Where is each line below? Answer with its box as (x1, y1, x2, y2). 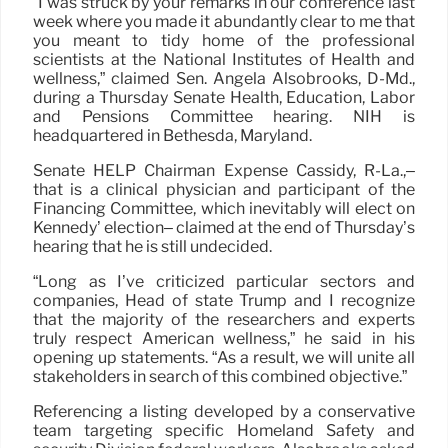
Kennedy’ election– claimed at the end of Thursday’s (33, 217, 415, 237)
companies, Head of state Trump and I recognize (33, 290, 415, 310)
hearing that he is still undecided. (33, 236, 272, 256)
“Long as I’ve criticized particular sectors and (33, 271, 415, 291)
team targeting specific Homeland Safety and (33, 420, 415, 440)
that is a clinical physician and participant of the (33, 179, 415, 199)
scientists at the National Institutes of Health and (33, 49, 415, 69)
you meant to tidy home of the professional (33, 30, 415, 50)
